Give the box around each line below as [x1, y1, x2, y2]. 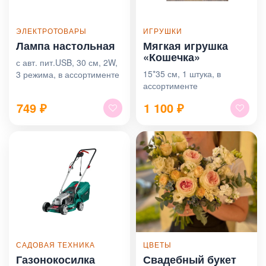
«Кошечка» [143, 49, 200, 65]
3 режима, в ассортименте [16, 68, 119, 80]
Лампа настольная [16, 37, 115, 53]
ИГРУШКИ [143, 25, 182, 36]
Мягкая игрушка [143, 37, 228, 53]
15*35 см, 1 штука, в [143, 67, 221, 80]
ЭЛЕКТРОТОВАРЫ [16, 25, 87, 36]
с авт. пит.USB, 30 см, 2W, [16, 56, 118, 68]
